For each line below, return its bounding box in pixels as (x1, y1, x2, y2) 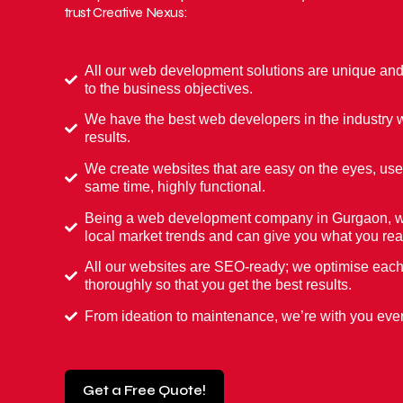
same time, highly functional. (85, 179, 266, 195)
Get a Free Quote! (82, 382, 206, 399)
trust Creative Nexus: (64, 4, 188, 22)
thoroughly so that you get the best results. (85, 277, 353, 293)
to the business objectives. (85, 80, 254, 96)
